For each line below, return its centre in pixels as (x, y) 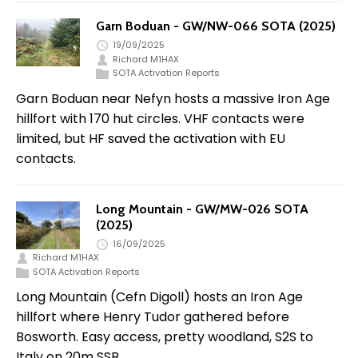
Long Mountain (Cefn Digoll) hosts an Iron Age (159, 297)
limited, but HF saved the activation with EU (151, 138)
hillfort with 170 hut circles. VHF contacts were (160, 118)
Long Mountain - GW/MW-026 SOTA (202, 209)
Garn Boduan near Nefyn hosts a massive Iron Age (173, 98)
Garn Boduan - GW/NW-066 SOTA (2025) (216, 26)
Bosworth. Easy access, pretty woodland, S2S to (165, 337)
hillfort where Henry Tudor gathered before (153, 317)
